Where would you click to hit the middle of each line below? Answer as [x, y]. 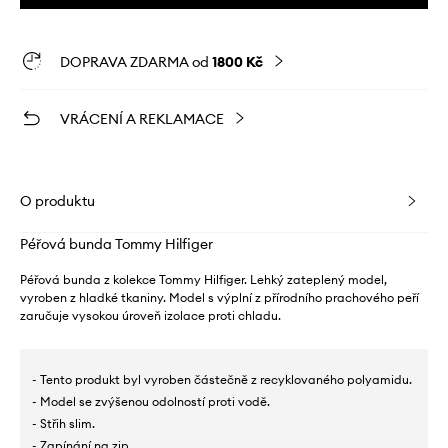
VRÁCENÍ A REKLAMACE [142, 119]
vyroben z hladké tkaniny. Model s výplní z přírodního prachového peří [219, 298]
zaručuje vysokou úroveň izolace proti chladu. [150, 316]
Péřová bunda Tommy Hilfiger [116, 244]
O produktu [57, 201]
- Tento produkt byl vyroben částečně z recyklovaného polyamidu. [222, 380]
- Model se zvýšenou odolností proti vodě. [151, 402]
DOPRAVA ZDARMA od [136, 62]
